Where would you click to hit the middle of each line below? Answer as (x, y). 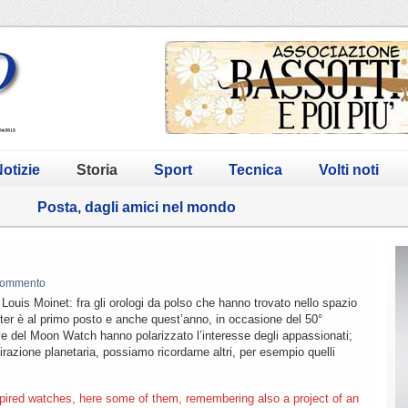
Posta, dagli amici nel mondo (137, 207)
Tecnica (255, 169)
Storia (97, 169)
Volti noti (349, 169)
